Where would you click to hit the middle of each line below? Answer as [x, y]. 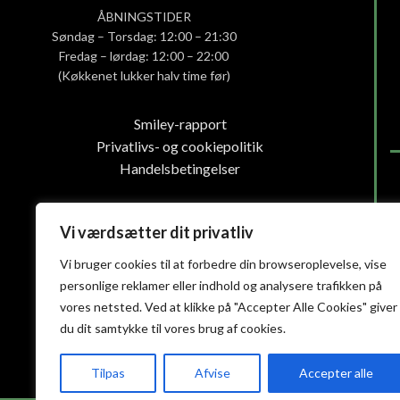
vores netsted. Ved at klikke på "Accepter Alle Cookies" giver [229, 307]
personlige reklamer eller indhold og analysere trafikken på [221, 285]
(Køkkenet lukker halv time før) [144, 75]
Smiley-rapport [180, 123]
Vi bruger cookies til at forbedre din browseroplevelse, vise [223, 264]
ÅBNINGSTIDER [144, 16]
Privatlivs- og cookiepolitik [180, 146]
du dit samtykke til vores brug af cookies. [173, 328]
